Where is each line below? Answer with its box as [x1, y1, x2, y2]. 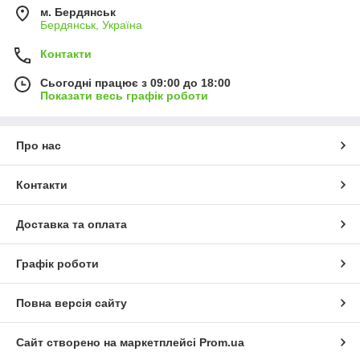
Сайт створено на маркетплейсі [16, 335, 199, 349]
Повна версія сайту [16, 296, 127, 309]
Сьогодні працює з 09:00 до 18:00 [40, 76, 231, 89]
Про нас [16, 138, 61, 152]
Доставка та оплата [16, 217, 127, 231]
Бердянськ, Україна [40, 18, 142, 31]
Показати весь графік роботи [40, 88, 208, 102]
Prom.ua [199, 335, 244, 349]
